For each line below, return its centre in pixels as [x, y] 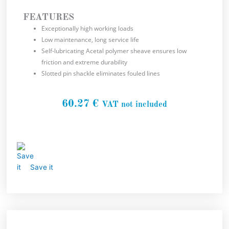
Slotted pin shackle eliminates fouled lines [100, 74]
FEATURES [48, 18]
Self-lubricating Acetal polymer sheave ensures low [114, 51]
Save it [42, 167]
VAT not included [134, 105]
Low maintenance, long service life [90, 40]
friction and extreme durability [84, 62]
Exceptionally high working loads [87, 29]
